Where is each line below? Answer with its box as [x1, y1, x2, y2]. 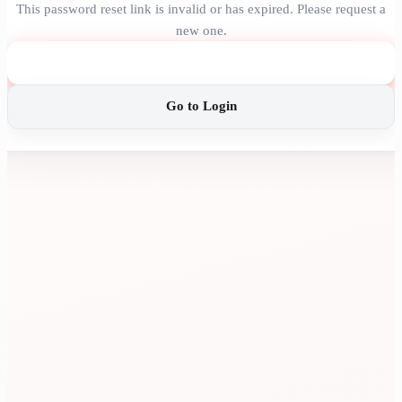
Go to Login [165, 99, 237, 113]
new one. [175, 22, 227, 38]
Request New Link [147, 55, 255, 69]
